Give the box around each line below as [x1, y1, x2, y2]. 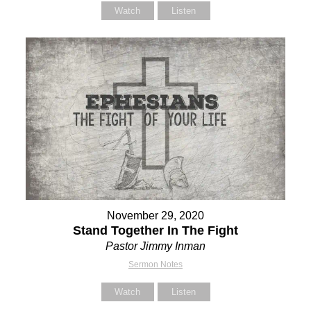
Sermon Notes [128, 259, 183, 269]
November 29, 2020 [107, 209, 204, 221]
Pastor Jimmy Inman [106, 239, 205, 252]
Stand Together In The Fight [73, 223, 238, 237]
